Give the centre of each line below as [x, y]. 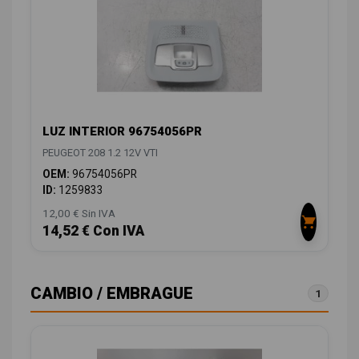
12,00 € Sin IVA [79, 213]
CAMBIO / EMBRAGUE [112, 293]
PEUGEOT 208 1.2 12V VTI [100, 152]
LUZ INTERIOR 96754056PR [122, 131]
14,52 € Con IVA [93, 230]
